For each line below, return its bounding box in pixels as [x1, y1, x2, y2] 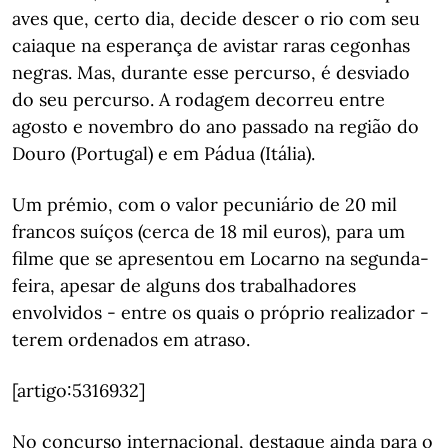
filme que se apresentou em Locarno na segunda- [12, 247, 429, 270]
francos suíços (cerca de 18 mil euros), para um [12, 220, 405, 243]
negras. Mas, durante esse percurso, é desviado [12, 61, 410, 84]
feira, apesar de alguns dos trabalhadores [12, 274, 356, 297]
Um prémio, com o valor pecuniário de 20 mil [12, 193, 397, 216]
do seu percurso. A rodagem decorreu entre [12, 88, 385, 111]
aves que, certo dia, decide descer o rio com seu [12, 7, 420, 30]
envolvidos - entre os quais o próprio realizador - [12, 301, 429, 324]
